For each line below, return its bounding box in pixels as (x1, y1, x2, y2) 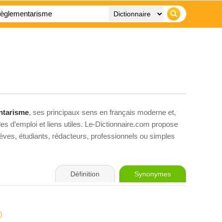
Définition (70, 170, 100, 178)
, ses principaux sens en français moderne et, (29, 108, 176, 116)
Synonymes (134, 170, 171, 178)
